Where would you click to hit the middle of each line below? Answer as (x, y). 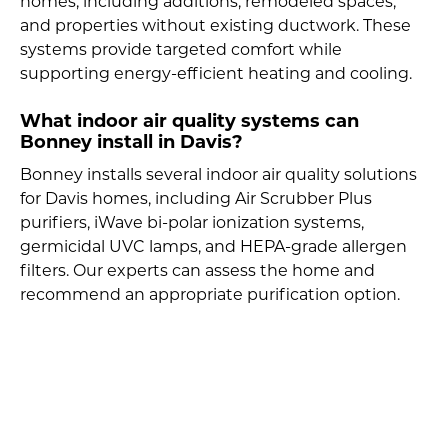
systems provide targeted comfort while (181, 50)
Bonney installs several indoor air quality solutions (218, 175)
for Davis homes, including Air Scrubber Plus (196, 199)
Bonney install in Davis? (131, 143)
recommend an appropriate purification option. (210, 295)
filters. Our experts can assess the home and (197, 271)
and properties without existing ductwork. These (215, 26)
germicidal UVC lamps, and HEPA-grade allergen (213, 247)
